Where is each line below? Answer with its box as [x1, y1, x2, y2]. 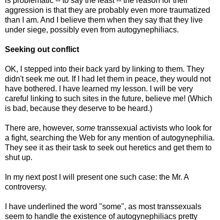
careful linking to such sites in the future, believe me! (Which [5, 94, 212, 103]
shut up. [5, 153, 32, 162]
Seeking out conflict [5, 45, 79, 54]
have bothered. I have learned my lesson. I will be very [5, 84, 193, 93]
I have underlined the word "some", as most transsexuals [5, 202, 201, 211]
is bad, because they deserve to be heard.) [5, 104, 152, 112]
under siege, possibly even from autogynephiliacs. [5, 25, 179, 34]
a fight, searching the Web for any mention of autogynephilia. [5, 133, 215, 142]
